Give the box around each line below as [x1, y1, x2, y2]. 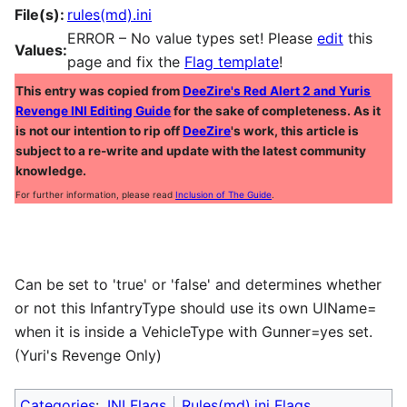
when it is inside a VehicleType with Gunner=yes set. [15, 322, 372, 341]
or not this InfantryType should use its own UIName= [15, 298, 377, 317]
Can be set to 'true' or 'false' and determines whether [15, 274, 382, 293]
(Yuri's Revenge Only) [15, 345, 162, 364]
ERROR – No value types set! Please [67, 28, 317, 47]
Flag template [184, 52, 279, 71]
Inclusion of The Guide [175, 189, 272, 201]
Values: [15, 40, 67, 59]
